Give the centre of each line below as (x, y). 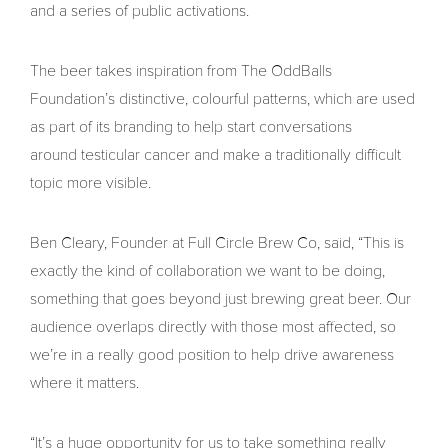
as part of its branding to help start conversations (191, 127)
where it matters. (84, 383)
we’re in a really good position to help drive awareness (212, 355)
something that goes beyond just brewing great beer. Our (220, 299)
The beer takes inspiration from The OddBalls (181, 71)
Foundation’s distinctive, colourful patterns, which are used (222, 99)
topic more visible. (90, 183)
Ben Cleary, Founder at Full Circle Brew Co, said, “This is (217, 243)
